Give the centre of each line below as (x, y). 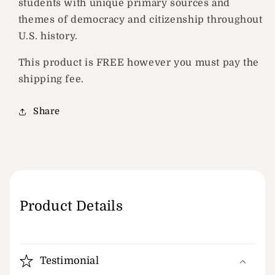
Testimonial (69, 260)
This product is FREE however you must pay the (139, 62)
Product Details (71, 206)
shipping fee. (51, 79)
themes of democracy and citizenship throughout (140, 20)
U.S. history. (48, 37)
